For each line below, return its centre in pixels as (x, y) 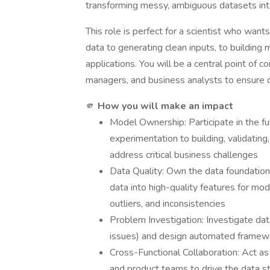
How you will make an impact (165, 106)
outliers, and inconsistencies (168, 204)
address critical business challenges (184, 155)
